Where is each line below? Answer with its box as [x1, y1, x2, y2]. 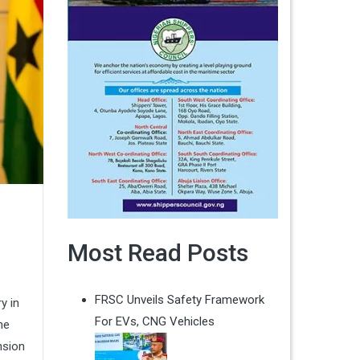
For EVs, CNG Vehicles [94, 314, 215, 329]
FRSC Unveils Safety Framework [94, 292, 264, 308]
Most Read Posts [67, 239, 248, 268]
